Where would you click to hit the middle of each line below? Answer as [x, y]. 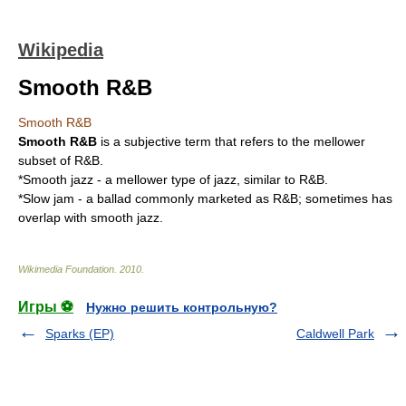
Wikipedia [61, 50]
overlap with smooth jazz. [91, 217]
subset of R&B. [61, 160]
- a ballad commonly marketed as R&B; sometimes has [233, 198]
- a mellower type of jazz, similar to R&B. [211, 179]
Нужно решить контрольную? [182, 307]
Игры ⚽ [46, 307]
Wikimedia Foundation [66, 269]
